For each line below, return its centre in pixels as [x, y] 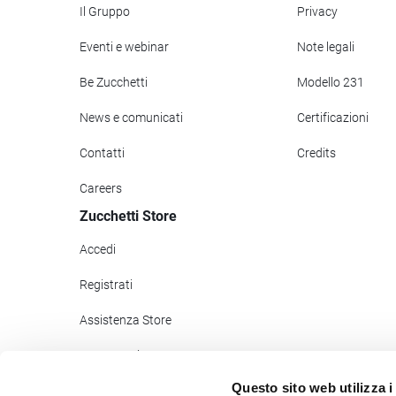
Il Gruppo [105, 12]
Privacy [317, 12]
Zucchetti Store [128, 217]
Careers [101, 189]
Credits [316, 153]
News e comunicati [131, 118]
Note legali [326, 47]
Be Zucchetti [114, 83]
